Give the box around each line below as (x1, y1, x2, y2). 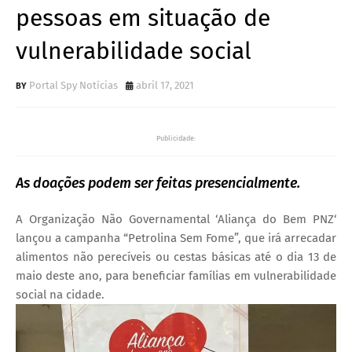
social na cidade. (16, 287, 104, 302)
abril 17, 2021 (136, 79, 194, 91)
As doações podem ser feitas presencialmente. (16, 174, 300, 192)
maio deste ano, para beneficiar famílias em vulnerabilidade (16, 268, 336, 283)
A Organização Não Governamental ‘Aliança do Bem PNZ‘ (16, 211, 336, 226)
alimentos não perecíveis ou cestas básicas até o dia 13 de (16, 249, 336, 264)
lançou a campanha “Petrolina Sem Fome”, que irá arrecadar (16, 230, 336, 245)
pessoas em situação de (16, 3, 270, 32)
